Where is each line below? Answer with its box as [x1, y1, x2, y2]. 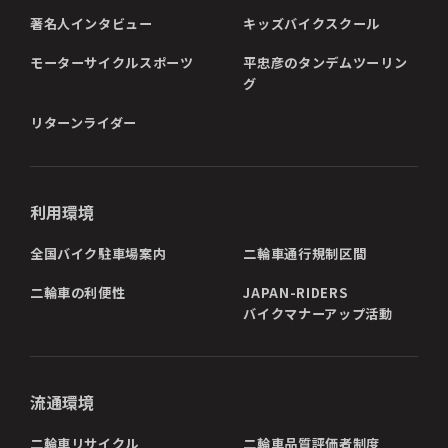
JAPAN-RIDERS [243, 282, 349, 302]
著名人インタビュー [29, 14, 153, 34]
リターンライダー [29, 113, 138, 133]
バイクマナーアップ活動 [243, 303, 393, 323]
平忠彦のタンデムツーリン [243, 53, 408, 73]
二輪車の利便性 [29, 282, 126, 302]
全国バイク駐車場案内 [29, 243, 167, 263]
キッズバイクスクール [243, 14, 380, 34]
